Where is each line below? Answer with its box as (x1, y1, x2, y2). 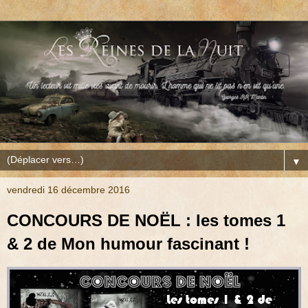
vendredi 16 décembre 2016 (7, 184, 130, 196)
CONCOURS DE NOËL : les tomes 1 (7, 211, 285, 230)
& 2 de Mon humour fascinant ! (7, 234, 250, 254)
